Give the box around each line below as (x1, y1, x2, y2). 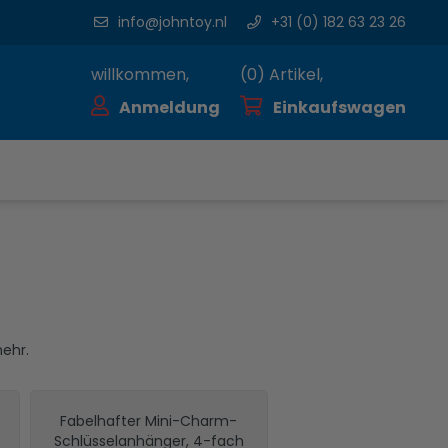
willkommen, (91, 63, 189, 86)
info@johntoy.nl (118, 12, 227, 32)
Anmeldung (119, 96, 220, 119)
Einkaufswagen (273, 96, 406, 119)
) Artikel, (257, 63, 323, 86)
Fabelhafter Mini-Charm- (60, 411, 238, 431)
